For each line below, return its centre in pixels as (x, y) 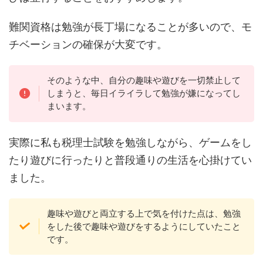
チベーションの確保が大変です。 (88, 45)
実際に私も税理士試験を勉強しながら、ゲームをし (130, 142)
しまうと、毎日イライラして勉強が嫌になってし (144, 93)
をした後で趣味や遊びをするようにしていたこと (144, 226)
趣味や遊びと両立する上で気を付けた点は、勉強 (144, 213)
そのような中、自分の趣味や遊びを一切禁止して (144, 80)
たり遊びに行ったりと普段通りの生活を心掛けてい (130, 160)
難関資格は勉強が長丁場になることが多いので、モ (130, 27)
